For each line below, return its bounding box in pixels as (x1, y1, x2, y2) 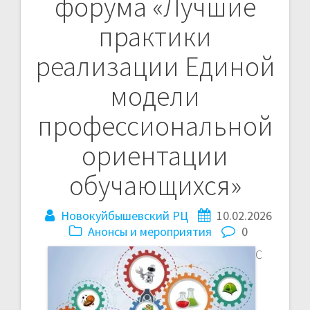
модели (110, 78, 200, 113)
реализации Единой (35, 48, 275, 84)
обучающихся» (69, 167, 241, 203)
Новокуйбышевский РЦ (61, 207, 188, 224)
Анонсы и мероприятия (88, 223, 212, 239)
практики (98, 19, 212, 54)
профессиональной (37, 108, 273, 143)
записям (20, 28, 121, 64)
